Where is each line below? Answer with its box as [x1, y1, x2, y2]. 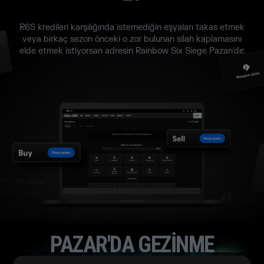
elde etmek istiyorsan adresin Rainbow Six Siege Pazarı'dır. [19, 45, 245, 56]
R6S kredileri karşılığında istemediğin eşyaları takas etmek [19, 22, 245, 32]
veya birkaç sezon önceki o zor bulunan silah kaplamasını [22, 34, 242, 44]
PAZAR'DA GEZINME [50, 231, 214, 258]
